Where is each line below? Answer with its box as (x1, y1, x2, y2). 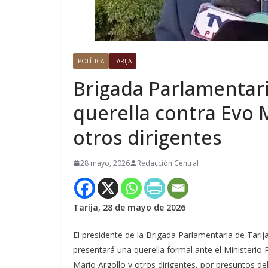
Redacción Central (137, 158, 199, 169)
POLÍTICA (78, 57, 104, 66)
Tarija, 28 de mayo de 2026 (73, 202, 185, 214)
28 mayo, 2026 (80, 158, 130, 169)
